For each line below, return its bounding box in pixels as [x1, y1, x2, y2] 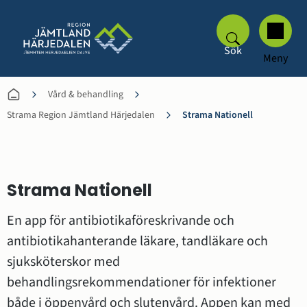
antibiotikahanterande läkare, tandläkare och [7, 232, 268, 251]
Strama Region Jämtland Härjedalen [7, 108, 155, 122]
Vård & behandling [48, 88, 123, 101]
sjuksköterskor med [7, 252, 120, 271]
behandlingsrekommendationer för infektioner [7, 273, 276, 292]
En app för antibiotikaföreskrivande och [7, 211, 234, 230]
